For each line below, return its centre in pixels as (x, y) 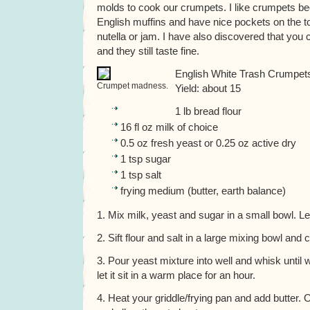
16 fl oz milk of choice (169, 127)
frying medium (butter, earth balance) (203, 191)
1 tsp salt (141, 175)
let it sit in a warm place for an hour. (176, 275)
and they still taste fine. (148, 51)
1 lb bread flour (208, 111)
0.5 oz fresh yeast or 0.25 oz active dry (208, 143)
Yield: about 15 (208, 88)
